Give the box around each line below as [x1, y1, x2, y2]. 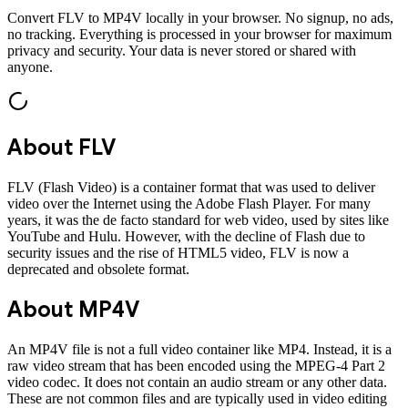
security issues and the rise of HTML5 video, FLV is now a [7, 244, 349, 260]
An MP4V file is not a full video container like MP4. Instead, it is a [7, 341, 392, 357]
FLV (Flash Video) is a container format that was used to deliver [7, 178, 375, 195]
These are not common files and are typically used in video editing [7, 390, 387, 406]
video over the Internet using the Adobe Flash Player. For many [7, 195, 371, 211]
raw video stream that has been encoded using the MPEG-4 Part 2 [7, 357, 385, 373]
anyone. [7, 58, 53, 75]
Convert [7, 9, 57, 25]
